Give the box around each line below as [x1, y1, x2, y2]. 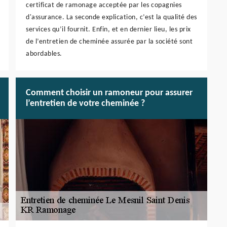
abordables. [26, 50, 62, 58]
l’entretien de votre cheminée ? [26, 99, 145, 109]
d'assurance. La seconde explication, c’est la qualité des [26, 14, 197, 22]
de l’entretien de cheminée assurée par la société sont [26, 38, 193, 46]
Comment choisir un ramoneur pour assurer [26, 88, 193, 98]
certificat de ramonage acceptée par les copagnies [26, 2, 182, 10]
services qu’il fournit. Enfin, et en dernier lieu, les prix [26, 26, 191, 34]
